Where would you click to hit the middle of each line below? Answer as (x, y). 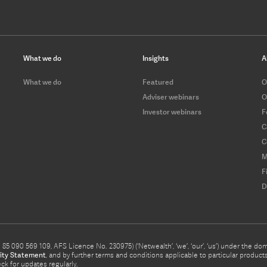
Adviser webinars (171, 97)
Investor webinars (172, 112)
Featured (158, 82)
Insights (156, 58)
